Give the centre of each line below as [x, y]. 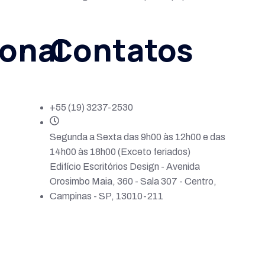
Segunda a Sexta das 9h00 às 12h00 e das [137, 137]
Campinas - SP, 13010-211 [106, 196]
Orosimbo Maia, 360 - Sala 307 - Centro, [133, 182]
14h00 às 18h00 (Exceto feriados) [120, 152]
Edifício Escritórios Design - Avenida [125, 167]
